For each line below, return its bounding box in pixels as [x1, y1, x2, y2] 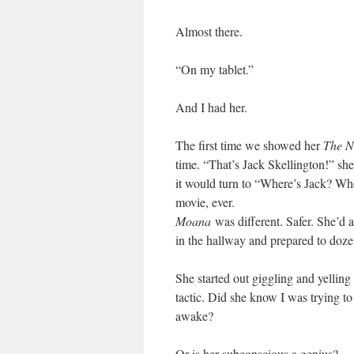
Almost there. [175, 23, 243, 40]
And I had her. [175, 99, 247, 115]
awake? [175, 307, 213, 324]
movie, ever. [175, 194, 235, 210]
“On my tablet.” [175, 61, 254, 77]
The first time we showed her [175, 137, 323, 153]
